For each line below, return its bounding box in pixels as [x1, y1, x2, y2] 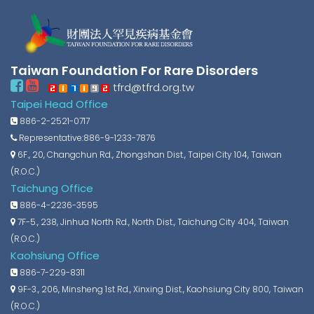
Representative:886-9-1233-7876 [17, 131, 156, 144]
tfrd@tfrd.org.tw [110, 79, 194, 95]
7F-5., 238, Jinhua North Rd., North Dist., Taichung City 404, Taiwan [15, 215, 289, 228]
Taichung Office [11, 180, 93, 196]
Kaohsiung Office [11, 247, 100, 263]
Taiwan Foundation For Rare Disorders [11, 61, 258, 79]
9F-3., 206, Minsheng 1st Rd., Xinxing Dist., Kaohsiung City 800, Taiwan [15, 282, 303, 295]
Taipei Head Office [11, 96, 108, 111]
